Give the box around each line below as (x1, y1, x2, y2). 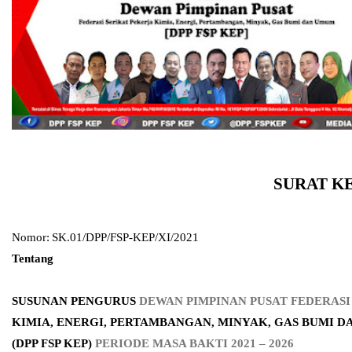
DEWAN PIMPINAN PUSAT (139, 294, 291, 307)
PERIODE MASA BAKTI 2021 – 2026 (95, 336, 294, 350)
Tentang (12, 251, 53, 265)
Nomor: (12, 230, 49, 244)
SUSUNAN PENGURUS (12, 294, 139, 307)
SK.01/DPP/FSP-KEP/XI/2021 (52, 230, 199, 244)
